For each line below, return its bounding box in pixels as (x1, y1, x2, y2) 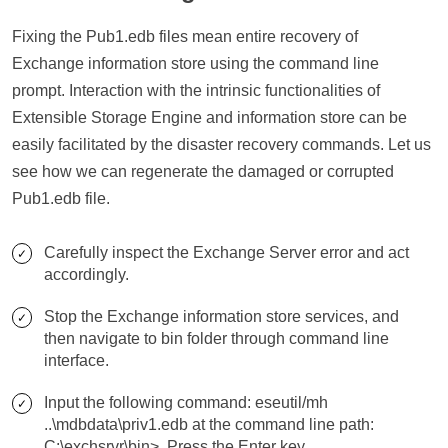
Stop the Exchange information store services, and (44, 308, 399, 325)
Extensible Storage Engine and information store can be (12, 109, 407, 126)
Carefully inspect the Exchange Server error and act (44, 244, 409, 261)
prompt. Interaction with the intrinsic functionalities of (12, 82, 380, 99)
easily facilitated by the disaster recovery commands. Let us (12, 136, 431, 153)
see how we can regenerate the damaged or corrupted (12, 163, 394, 180)
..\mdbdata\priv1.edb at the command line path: (44, 416, 374, 433)
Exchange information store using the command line (12, 55, 379, 72)
